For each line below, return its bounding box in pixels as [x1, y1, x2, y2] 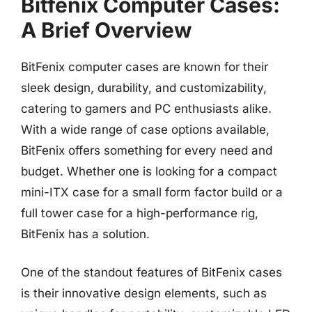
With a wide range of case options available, [21, 122, 270, 136]
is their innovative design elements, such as [21, 286, 267, 300]
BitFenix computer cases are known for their [21, 59, 268, 74]
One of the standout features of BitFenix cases [21, 265, 282, 279]
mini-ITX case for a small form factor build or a [21, 185, 283, 199]
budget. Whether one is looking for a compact [21, 164, 277, 178]
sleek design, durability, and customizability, [21, 80, 267, 95]
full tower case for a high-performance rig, [21, 205, 258, 220]
